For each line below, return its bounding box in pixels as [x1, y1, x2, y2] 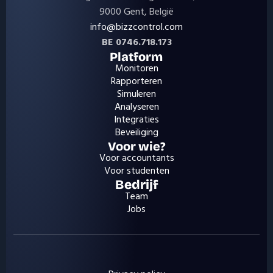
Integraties [114, 113, 159, 125]
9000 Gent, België [99, 5, 174, 17]
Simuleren [117, 87, 156, 99]
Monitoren [115, 62, 158, 74]
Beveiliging [115, 126, 158, 138]
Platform [110, 49, 163, 64]
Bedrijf [115, 177, 158, 193]
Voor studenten [104, 164, 169, 176]
